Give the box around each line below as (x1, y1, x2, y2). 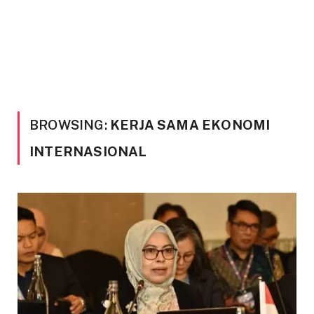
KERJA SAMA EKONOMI (109, 117, 271, 132)
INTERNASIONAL (29, 144, 147, 159)
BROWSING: (29, 117, 110, 132)
